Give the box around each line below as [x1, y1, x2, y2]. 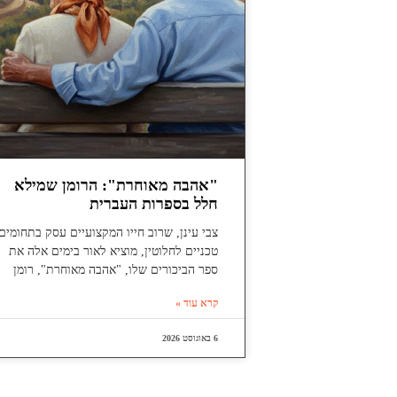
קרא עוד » [175, 297, 218, 310]
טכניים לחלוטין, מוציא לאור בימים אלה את [8, 245, 218, 259]
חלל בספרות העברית [89, 195, 218, 214]
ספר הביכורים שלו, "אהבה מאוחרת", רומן [12, 263, 218, 277]
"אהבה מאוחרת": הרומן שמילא [13, 176, 218, 195]
